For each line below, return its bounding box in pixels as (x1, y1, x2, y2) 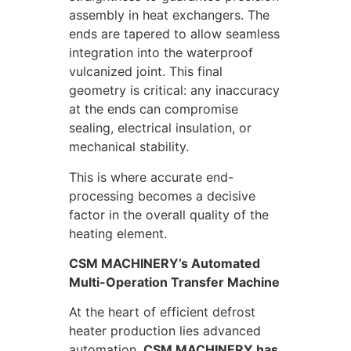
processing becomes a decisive (69, 187, 255, 204)
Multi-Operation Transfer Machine (69, 273, 280, 290)
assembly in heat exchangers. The (69, 7, 270, 24)
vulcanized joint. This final (69, 63, 223, 80)
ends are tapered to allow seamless (69, 26, 280, 42)
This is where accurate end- (69, 168, 233, 185)
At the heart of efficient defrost (69, 304, 255, 320)
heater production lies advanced (69, 323, 261, 339)
